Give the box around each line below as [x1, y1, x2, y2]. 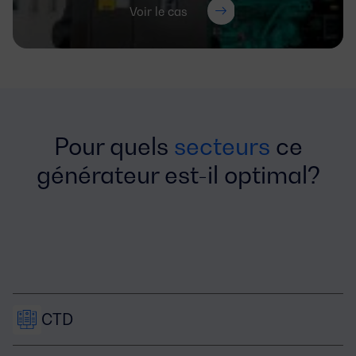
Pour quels [53, 132, 174, 161]
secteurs [173, 132, 276, 161]
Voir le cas [130, 3, 188, 18]
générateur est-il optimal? [36, 161, 320, 189]
